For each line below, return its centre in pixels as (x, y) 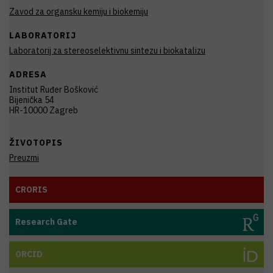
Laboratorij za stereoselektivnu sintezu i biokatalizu (107, 51)
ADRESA (28, 74)
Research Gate (46, 222)
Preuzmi (24, 158)
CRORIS (31, 190)
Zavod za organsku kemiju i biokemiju (79, 12)
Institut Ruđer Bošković (54, 90)
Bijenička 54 (32, 100)
